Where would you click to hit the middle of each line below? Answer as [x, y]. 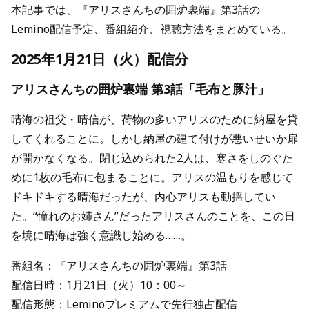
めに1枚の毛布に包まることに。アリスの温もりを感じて [152, 178]
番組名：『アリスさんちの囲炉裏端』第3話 [119, 266]
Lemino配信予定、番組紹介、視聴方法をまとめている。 [152, 29]
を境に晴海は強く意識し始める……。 [101, 236]
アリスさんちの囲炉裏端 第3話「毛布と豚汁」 [140, 89]
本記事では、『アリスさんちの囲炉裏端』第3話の [136, 10]
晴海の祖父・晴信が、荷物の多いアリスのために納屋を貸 [154, 120]
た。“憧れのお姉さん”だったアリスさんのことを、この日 [153, 216]
